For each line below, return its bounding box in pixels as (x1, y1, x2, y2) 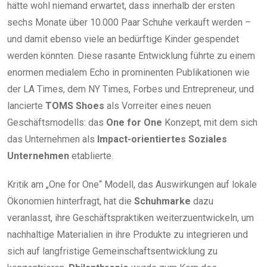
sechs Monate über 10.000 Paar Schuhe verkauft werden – (7, 17, 251, 29)
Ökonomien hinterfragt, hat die (7, 195, 134, 207)
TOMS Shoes (45, 100, 104, 112)
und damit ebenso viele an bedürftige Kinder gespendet (7, 33, 239, 45)
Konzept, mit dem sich (162, 117, 257, 129)
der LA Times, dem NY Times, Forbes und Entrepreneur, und (7, 83, 254, 95)
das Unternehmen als (7, 133, 97, 145)
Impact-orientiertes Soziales (97, 133, 227, 145)
